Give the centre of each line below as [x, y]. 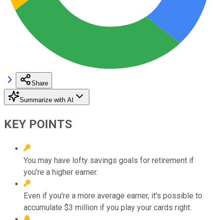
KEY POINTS [38, 124]
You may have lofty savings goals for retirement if [109, 160]
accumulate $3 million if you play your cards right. [108, 207]
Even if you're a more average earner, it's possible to [113, 195]
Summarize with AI [47, 100]
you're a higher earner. [61, 172]
